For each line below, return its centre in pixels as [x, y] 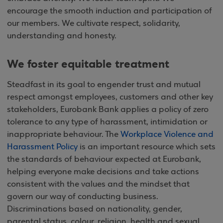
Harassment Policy [42, 147]
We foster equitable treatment [88, 64]
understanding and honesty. [62, 36]
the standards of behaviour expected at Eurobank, [104, 159]
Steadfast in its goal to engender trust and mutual [104, 85]
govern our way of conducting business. [83, 197]
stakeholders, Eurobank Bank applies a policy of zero [108, 110]
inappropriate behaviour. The [64, 134]
